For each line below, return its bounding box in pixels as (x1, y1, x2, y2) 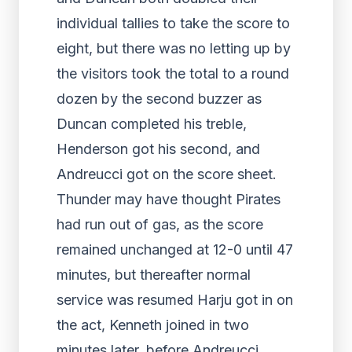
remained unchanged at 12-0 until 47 (57, 241, 293, 258)
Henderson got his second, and (57, 141, 260, 157)
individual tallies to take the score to (57, 15, 290, 31)
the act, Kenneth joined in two (57, 317, 249, 333)
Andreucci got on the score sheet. (57, 166, 277, 182)
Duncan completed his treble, (57, 115, 247, 132)
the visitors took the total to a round (57, 65, 289, 82)
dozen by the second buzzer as (57, 90, 262, 107)
